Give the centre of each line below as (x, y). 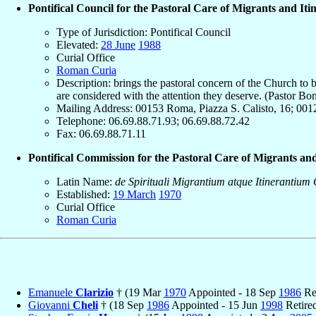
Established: (85, 194)
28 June (118, 44)
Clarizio (95, 292)
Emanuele (52, 292)
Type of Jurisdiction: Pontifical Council (144, 32)
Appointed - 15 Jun (215, 305)
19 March (134, 194)
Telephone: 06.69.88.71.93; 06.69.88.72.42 (153, 121)
